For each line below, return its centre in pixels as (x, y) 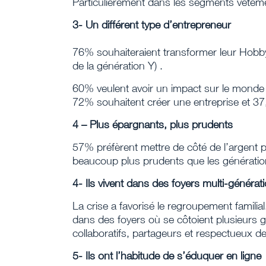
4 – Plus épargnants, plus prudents (153, 124)
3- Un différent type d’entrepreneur (152, 25)
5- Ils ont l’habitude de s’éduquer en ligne (167, 256)
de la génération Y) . (118, 66)
